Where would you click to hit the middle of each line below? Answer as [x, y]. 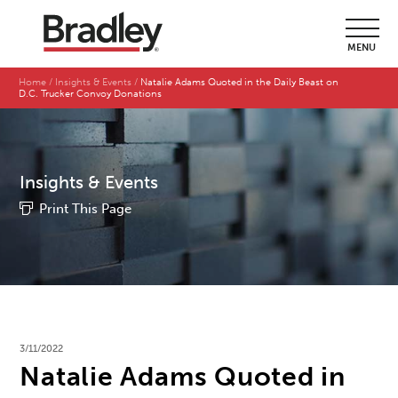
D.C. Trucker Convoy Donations [92, 94]
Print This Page [86, 209]
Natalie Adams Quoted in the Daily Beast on [240, 83]
